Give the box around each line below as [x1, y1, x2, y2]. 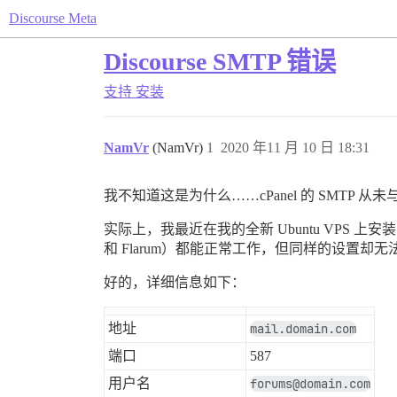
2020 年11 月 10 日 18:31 [221, 140, 370, 155]
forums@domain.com [250, 376, 370, 392]
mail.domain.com [250, 321, 356, 337]
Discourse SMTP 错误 [104, 48, 336, 75]
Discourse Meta [9, 11, 97, 26]
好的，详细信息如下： [104, 275, 245, 290]
